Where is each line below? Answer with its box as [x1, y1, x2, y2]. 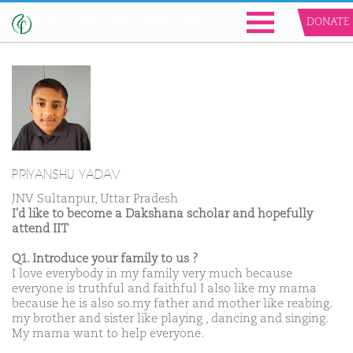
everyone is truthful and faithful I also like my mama [12, 283, 317, 295]
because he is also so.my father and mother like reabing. [12, 298, 332, 310]
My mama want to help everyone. [12, 328, 204, 340]
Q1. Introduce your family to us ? [12, 253, 199, 266]
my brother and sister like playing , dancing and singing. [12, 313, 328, 325]
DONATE [307, 17, 349, 28]
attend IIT [12, 223, 69, 236]
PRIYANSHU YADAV [12, 167, 121, 184]
